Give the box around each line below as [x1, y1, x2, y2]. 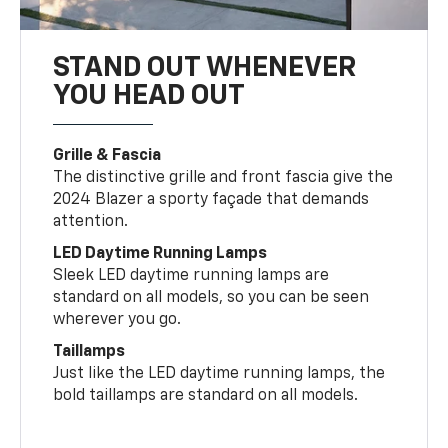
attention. [53, 213, 129, 230]
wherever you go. [53, 311, 182, 328]
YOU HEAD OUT [53, 81, 246, 110]
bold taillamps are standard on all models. [53, 387, 359, 404]
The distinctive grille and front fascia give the [53, 169, 394, 186]
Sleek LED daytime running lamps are [53, 267, 330, 284]
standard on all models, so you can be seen [53, 289, 370, 306]
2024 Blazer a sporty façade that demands [53, 191, 370, 208]
